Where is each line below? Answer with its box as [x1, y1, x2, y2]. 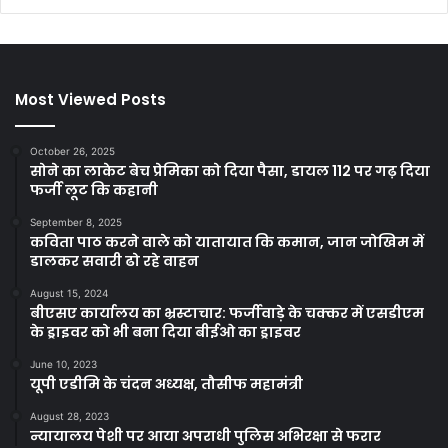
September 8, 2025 [30, 216, 122, 229]
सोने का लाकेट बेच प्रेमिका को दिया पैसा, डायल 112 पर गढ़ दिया [30, 161, 430, 182]
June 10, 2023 [30, 358, 97, 371]
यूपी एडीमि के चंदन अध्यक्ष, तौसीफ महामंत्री [30, 374, 303, 395]
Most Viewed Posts [15, 89, 166, 111]
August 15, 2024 [30, 287, 108, 300]
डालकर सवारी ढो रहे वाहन [30, 251, 199, 272]
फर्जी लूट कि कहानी [30, 180, 158, 201]
